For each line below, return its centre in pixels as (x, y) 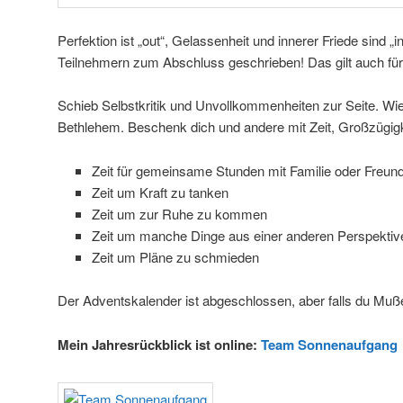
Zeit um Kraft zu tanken (160, 192)
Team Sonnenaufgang (329, 344)
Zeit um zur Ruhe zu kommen (179, 213)
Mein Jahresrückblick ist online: (159, 344)
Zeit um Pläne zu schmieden (175, 256)
